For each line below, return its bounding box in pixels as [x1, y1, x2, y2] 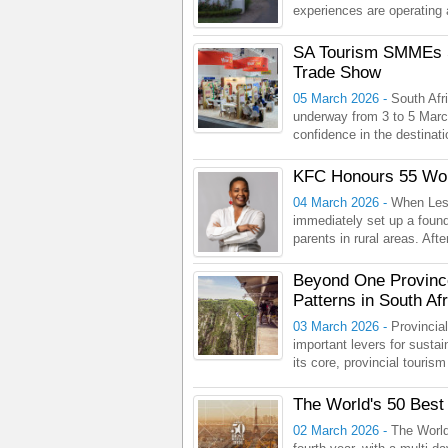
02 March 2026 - [293, 423, 391, 438]
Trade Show [293, 63, 381, 82]
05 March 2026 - [293, 91, 391, 106]
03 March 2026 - [293, 319, 391, 334]
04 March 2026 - [293, 195, 391, 210]
